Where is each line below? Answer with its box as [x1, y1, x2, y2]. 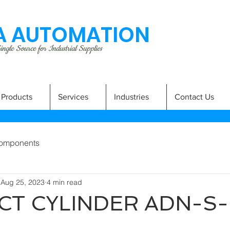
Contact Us [175, 92, 214, 101]
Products [1, 92, 32, 101]
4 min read [47, 177, 82, 187]
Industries [114, 92, 149, 101]
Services [58, 92, 88, 101]
